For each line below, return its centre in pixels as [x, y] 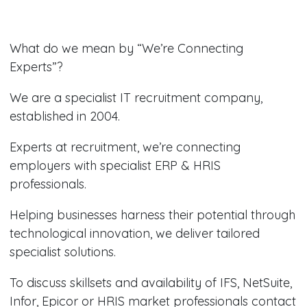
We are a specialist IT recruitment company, [136, 98]
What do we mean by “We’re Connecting [126, 48]
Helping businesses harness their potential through [152, 215]
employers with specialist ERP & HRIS [115, 165]
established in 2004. [64, 116]
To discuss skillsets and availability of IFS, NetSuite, [150, 283]
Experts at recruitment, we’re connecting [125, 147]
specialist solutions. [62, 252]
